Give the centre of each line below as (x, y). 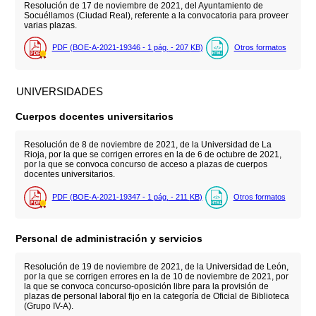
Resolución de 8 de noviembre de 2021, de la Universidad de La (147, 145)
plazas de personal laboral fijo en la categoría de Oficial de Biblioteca (156, 297)
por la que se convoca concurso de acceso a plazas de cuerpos (145, 165)
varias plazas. (50, 26)
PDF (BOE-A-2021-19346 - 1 (103, 48)
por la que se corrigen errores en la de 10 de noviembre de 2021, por (156, 277)
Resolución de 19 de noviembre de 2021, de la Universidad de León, (156, 267)
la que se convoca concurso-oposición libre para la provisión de (146, 287)
